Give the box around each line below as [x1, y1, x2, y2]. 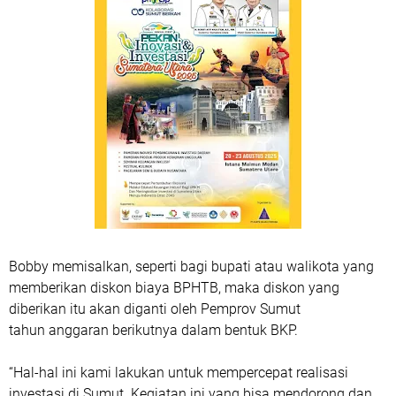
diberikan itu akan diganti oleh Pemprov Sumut [9, 301, 301, 318]
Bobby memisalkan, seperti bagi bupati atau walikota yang [9, 258, 374, 276]
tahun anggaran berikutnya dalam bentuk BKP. [9, 322, 301, 339]
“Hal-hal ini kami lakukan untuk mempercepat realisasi [9, 364, 348, 382]
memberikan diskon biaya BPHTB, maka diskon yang [9, 279, 339, 297]
